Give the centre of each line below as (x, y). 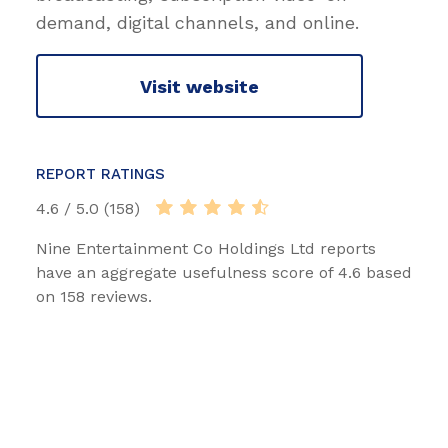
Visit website (199, 86)
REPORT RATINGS (100, 174)
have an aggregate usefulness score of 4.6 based (224, 273)
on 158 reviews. (94, 297)
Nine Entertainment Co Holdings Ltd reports (206, 249)
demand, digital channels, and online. (197, 23)
